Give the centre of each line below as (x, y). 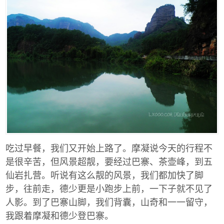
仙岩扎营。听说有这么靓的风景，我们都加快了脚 (104, 174)
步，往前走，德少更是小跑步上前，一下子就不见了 (109, 188)
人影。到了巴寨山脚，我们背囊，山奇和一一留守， (109, 201)
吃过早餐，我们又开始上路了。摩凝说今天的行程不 (109, 147)
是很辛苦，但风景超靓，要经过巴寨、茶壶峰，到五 (109, 161)
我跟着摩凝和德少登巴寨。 (59, 215)
